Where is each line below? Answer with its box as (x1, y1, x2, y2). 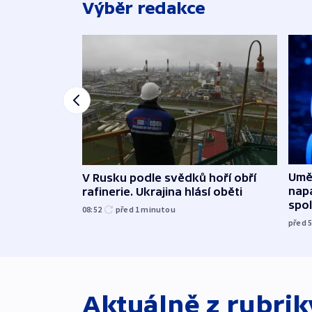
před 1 (116, 203, 141, 214)
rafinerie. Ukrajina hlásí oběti (82, 185, 242, 198)
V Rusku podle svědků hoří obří (82, 171, 256, 184)
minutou (141, 203, 175, 214)
